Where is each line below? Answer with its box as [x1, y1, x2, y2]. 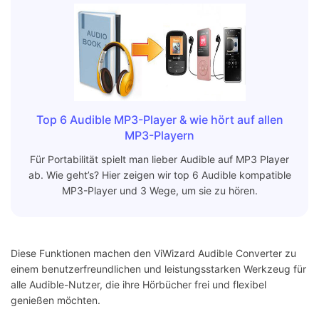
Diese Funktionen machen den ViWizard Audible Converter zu [11, 247, 296, 260]
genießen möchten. [11, 294, 100, 307]
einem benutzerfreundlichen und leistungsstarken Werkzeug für [11, 263, 306, 276]
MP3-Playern [125, 128, 194, 143]
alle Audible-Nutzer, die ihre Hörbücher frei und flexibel [11, 278, 266, 291]
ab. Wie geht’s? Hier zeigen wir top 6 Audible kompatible [28, 169, 291, 182]
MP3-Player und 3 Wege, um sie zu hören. [61, 184, 258, 197]
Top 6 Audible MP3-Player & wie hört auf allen [36, 113, 283, 127]
